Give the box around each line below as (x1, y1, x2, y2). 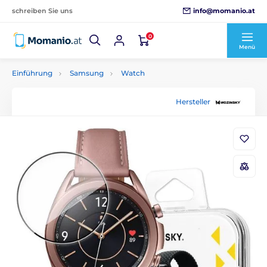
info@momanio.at (193, 6, 255, 15)
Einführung (12, 69, 52, 77)
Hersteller (176, 97, 210, 106)
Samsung (70, 69, 104, 77)
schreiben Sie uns (12, 7, 73, 15)
